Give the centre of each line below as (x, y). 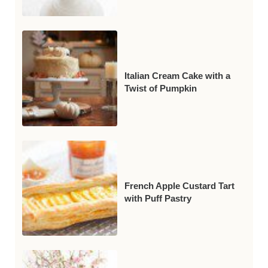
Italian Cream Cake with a (178, 76)
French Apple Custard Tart (180, 186)
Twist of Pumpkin (161, 89)
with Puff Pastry (158, 198)
